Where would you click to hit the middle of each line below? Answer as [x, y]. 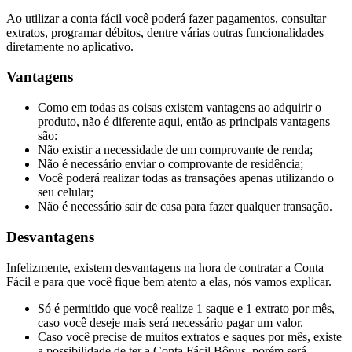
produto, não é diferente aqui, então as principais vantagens [184, 122]
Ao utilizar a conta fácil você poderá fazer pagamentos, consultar [166, 18]
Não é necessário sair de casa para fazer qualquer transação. [185, 207]
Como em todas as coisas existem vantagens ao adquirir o [180, 108]
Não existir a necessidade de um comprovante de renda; [175, 150]
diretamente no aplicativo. [70, 46]
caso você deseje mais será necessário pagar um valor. [170, 322]
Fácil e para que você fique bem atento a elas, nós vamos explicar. [169, 281]
